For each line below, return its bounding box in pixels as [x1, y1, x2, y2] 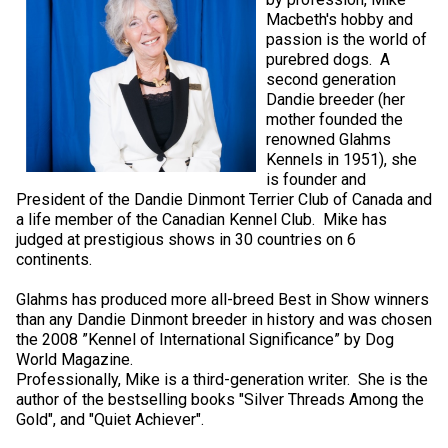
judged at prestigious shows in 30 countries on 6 [16, 229, 356, 249]
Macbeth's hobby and [266, 9, 413, 29]
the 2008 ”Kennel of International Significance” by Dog [16, 329, 394, 349]
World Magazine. [16, 349, 137, 369]
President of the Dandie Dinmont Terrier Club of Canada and [16, 189, 432, 209]
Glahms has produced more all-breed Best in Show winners [16, 289, 429, 309]
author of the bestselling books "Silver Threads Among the [16, 389, 424, 409]
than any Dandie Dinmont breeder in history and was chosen [16, 309, 432, 329]
